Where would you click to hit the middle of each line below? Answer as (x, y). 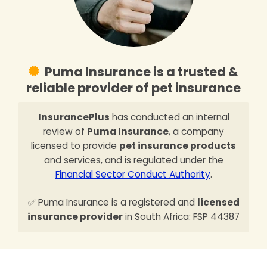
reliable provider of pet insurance (133, 88)
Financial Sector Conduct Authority (133, 174)
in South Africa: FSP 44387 (181, 216)
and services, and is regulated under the (133, 160)
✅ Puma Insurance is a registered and (112, 202)
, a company (196, 131)
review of (65, 131)
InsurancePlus (74, 117)
